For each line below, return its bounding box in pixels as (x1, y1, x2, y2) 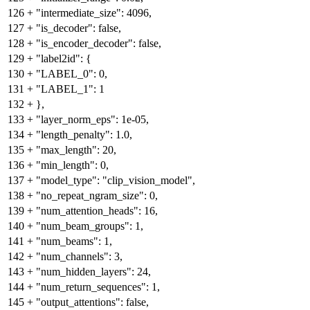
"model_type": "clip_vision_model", (36, 174, 195, 187)
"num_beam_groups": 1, (36, 220, 143, 232)
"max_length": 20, (36, 144, 116, 156)
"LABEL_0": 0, (36, 68, 107, 80)
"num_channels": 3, (36, 250, 122, 263)
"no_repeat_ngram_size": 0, (36, 190, 158, 202)
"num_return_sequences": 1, (36, 281, 160, 293)
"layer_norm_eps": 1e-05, (36, 113, 149, 126)
